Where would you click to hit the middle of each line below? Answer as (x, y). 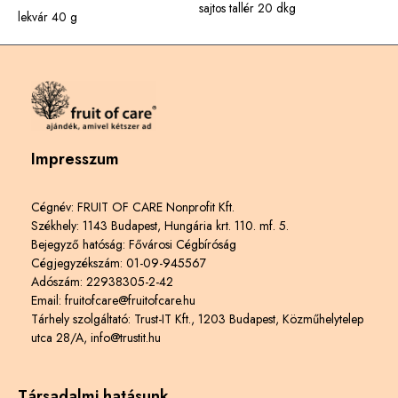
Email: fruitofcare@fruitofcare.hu (113, 300)
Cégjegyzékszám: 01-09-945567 (119, 263)
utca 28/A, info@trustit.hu (96, 337)
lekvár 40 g (48, 17)
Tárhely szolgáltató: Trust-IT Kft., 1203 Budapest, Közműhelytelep (197, 318)
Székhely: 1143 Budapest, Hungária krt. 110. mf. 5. (160, 225)
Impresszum (75, 159)
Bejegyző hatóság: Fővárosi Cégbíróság (134, 244)
